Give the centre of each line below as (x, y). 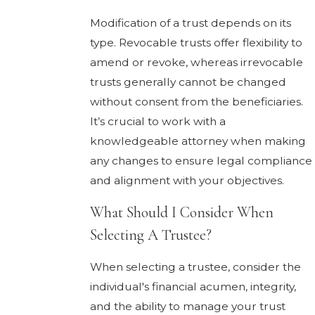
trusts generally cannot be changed (188, 82)
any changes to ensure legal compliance (201, 160)
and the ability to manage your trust (187, 306)
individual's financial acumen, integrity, (193, 287)
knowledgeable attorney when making (198, 141)
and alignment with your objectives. (187, 180)
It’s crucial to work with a (157, 121)
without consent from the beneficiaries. (196, 101)
